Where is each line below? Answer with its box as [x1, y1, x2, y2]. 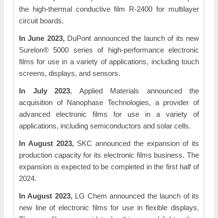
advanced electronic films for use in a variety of [19, 110, 199, 118]
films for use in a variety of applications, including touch [19, 57, 199, 66]
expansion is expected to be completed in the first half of [19, 163, 199, 171]
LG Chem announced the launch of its [72, 192, 200, 200]
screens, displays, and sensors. [19, 69, 120, 77]
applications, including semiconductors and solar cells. [19, 122, 191, 130]
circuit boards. [19, 17, 64, 25]
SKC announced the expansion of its [73, 139, 199, 147]
